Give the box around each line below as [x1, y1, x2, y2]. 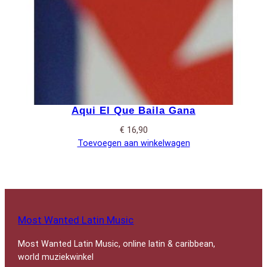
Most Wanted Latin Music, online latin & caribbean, [18, 239, 216, 250]
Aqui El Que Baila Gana [72, 105, 195, 117]
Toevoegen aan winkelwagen [77, 138, 190, 149]
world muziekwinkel [18, 252, 94, 263]
